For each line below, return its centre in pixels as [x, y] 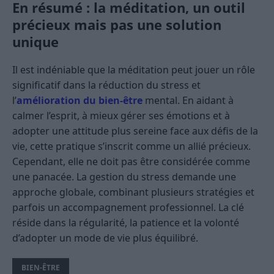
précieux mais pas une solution [117, 24]
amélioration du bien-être [80, 100]
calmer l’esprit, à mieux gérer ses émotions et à [121, 115]
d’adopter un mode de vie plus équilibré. [105, 238]
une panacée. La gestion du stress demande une [124, 176]
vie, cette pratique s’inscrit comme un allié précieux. [131, 146]
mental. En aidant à [188, 100]
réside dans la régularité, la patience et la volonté [126, 222]
